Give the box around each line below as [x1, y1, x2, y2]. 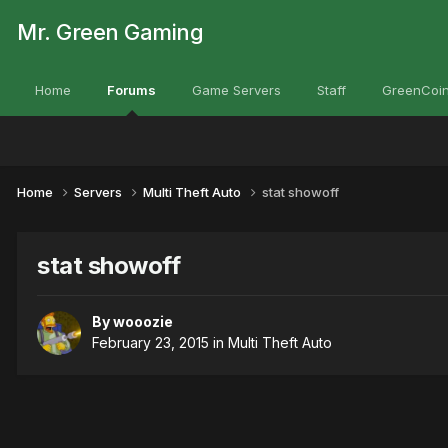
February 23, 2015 [92, 334, 209, 352]
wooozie [113, 313, 173, 331]
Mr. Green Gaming [17, 19, 203, 45]
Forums [107, 82, 156, 98]
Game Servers [192, 82, 281, 98]
